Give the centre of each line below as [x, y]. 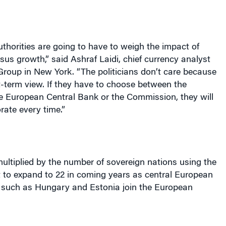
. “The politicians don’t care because [144, 73]
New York [53, 73]
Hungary [52, 188]
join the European [156, 188]
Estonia [105, 188]
